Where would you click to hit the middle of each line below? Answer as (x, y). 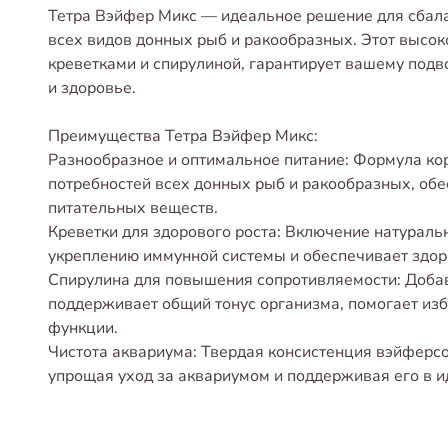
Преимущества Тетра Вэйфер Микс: (183, 136)
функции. (83, 328)
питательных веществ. (133, 208)
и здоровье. (92, 88)
